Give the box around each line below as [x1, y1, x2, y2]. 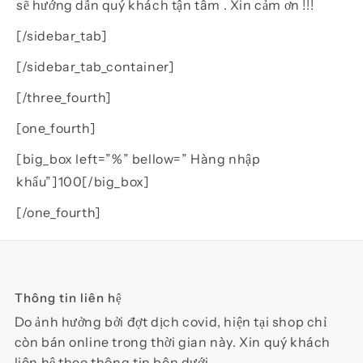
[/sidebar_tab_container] [16, 58, 175, 75]
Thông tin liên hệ [14, 289, 122, 305]
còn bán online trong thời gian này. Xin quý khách [14, 334, 331, 351]
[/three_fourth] [16, 89, 112, 106]
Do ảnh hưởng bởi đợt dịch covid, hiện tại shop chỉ [14, 314, 327, 331]
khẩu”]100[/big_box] [16, 173, 150, 190]
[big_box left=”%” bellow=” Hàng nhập [16, 151, 261, 168]
